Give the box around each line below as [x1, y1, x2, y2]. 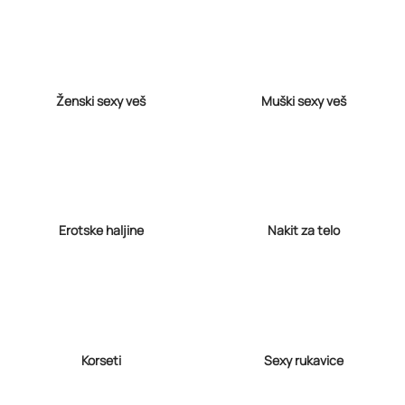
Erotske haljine [58, 221, 144, 240]
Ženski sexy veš [56, 91, 146, 109]
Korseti [80, 351, 121, 369]
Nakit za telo [267, 221, 340, 240]
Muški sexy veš [260, 91, 346, 109]
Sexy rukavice [263, 351, 344, 369]
